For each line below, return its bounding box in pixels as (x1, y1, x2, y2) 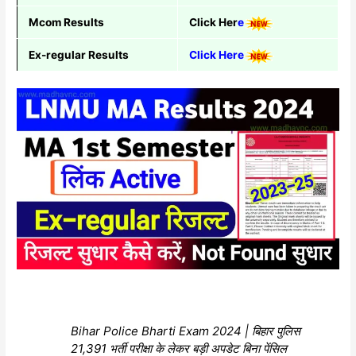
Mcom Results (28, 16, 106, 29)
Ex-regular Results (28, 48, 131, 62)
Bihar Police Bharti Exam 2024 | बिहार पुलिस (71, 323, 301, 339)
